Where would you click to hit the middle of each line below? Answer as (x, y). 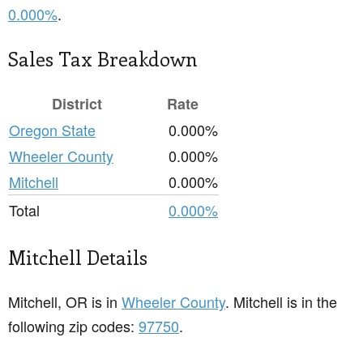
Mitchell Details (78, 257)
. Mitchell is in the (281, 302)
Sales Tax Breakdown (103, 59)
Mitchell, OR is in (65, 302)
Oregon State (52, 130)
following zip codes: (73, 326)
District (77, 104)
